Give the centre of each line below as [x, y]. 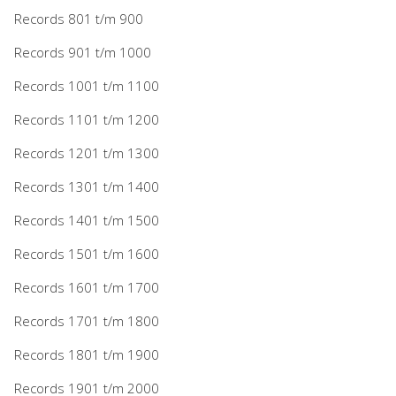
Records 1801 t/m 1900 [87, 354]
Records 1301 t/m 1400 [87, 186]
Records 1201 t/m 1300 [87, 152]
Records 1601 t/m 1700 [87, 287]
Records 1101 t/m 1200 [87, 119]
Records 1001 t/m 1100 [87, 85]
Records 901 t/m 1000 [83, 52]
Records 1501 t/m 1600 [87, 253]
